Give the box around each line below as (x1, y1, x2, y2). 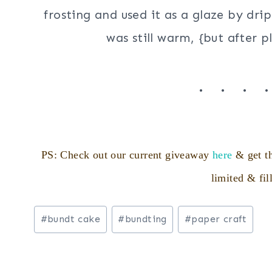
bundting (124, 213, 167, 225)
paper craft (191, 213, 247, 225)
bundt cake (47, 213, 101, 225)
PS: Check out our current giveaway (41, 149, 212, 161)
